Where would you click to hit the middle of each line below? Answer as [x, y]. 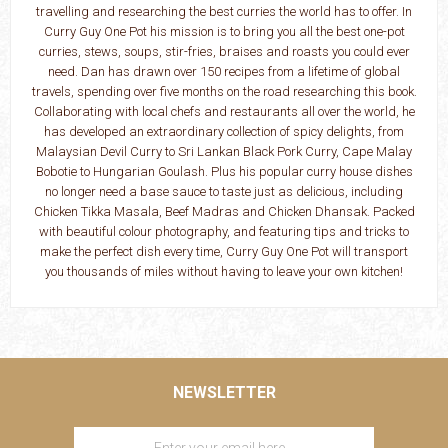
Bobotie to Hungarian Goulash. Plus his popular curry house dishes [224, 171]
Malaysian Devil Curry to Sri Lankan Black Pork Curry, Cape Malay [224, 151]
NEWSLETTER [224, 392]
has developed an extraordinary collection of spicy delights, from [224, 131]
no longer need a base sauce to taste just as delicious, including [224, 191]
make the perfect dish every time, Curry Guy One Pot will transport [224, 251]
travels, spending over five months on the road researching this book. [224, 91]
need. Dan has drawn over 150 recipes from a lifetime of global [224, 71]
